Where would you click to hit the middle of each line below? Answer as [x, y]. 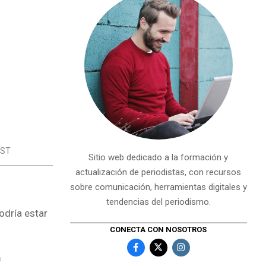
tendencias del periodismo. [158, 202]
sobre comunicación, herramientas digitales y [158, 187]
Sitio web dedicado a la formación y [159, 157]
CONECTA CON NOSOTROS [159, 229]
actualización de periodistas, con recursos [159, 172]
